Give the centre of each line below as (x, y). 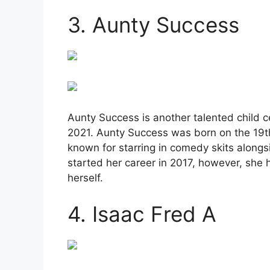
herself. (85, 178)
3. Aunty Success (153, 25)
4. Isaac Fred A (142, 214)
